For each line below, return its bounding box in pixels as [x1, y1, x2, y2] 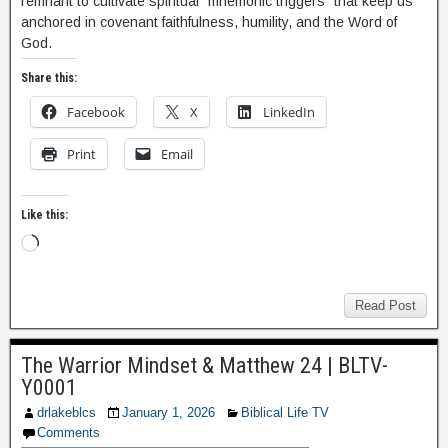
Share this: [21, 70, 77, 85]
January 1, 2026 [122, 404, 215, 420]
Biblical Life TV [241, 404, 329, 420]
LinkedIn [263, 102, 315, 121]
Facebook [67, 102, 125, 121]
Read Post [355, 297, 416, 313]
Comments [37, 424, 100, 440]
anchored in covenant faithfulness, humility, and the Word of [21, 13, 397, 30]
